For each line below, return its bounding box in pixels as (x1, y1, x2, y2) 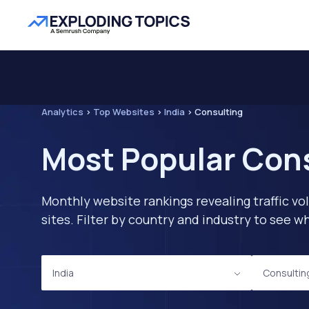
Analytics (41, 106, 83, 118)
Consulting (195, 106, 243, 118)
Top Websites (93, 106, 154, 118)
